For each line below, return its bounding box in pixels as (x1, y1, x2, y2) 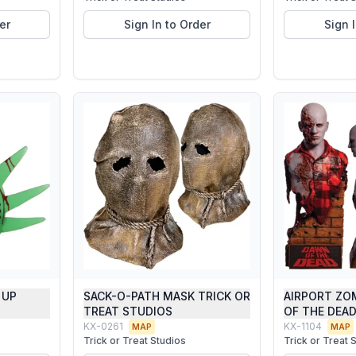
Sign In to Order (123, 17, 211, 31)
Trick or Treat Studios (83, 335, 186, 346)
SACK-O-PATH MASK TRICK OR (83, 289, 250, 303)
